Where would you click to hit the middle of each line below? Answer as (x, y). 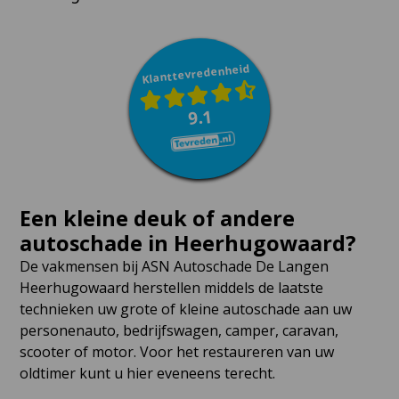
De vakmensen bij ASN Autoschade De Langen (174, 266)
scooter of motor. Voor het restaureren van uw (176, 351)
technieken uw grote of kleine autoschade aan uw (185, 309)
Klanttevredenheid (195, 73)
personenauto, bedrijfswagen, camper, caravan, (179, 330)
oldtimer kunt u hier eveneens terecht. (147, 373)
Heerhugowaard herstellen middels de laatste (171, 287)
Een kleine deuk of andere (157, 218)
